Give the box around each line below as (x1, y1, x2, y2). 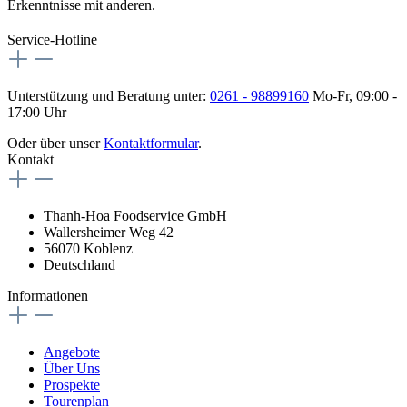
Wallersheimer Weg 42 (44, 223, 174, 240)
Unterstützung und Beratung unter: (7, 87, 210, 104)
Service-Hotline (7, 31, 97, 47)
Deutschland (44, 256, 115, 273)
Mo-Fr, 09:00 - (309, 87, 397, 104)
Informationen (7, 287, 88, 303)
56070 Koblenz (44, 240, 133, 256)
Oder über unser (7, 134, 104, 151)
